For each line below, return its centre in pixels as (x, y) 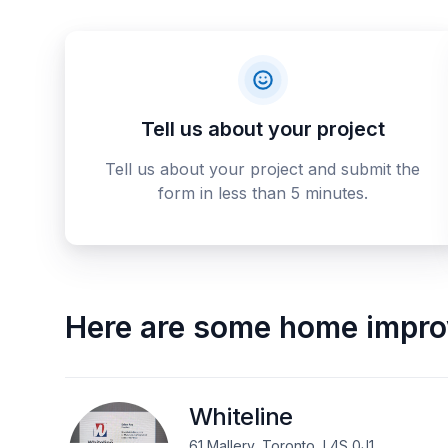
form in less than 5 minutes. (262, 193)
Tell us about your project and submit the (263, 169)
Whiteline (241, 416)
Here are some (167, 327)
